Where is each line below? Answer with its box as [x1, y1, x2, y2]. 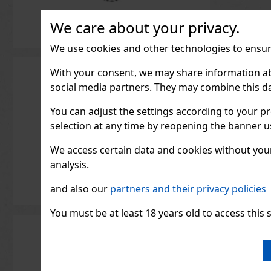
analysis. [50, 158, 90, 171]
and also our [50, 182, 111, 195]
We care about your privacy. [50, 18, 240, 38]
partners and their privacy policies [110, 182, 267, 195]
